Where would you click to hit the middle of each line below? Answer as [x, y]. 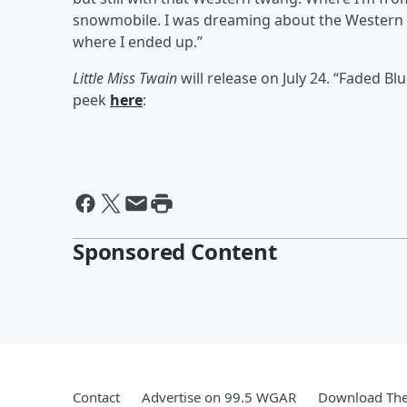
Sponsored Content [175, 251]
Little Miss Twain [125, 78]
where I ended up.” [138, 41]
